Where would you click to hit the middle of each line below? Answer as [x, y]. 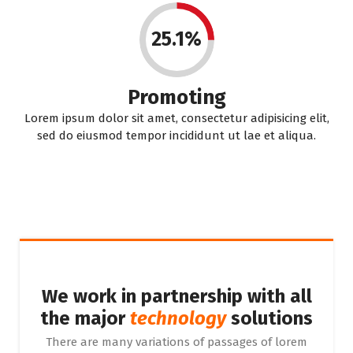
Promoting [176, 97]
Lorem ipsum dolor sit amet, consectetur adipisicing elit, [176, 118]
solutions [269, 318]
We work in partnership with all [176, 296]
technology [178, 318]
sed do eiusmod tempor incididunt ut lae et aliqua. [176, 135]
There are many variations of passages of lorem [176, 342]
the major [85, 318]
